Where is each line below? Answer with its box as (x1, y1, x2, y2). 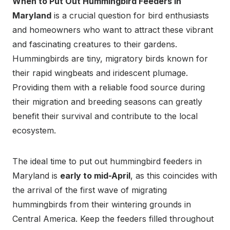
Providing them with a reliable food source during (12, 82, 205, 92)
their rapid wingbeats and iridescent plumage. (12, 67, 188, 78)
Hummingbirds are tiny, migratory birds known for (12, 53, 208, 64)
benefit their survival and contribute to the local (12, 110, 198, 121)
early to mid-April (60, 170, 130, 181)
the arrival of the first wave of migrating (12, 184, 167, 195)
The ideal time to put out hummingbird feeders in (12, 156, 202, 166)
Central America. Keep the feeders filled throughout (12, 213, 214, 224)
